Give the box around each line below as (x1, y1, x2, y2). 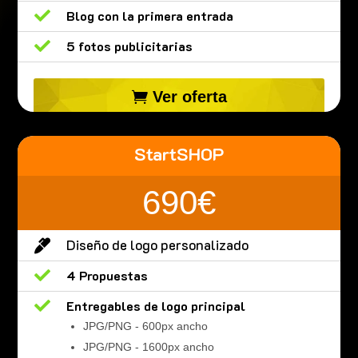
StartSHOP (133, 142, 225, 166)
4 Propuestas (66, 267, 148, 284)
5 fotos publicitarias (66, 38, 193, 55)
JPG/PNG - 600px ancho (82, 320, 208, 333)
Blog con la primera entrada (66, 7, 233, 25)
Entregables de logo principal (66, 297, 245, 315)
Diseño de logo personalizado (66, 236, 249, 254)
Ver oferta (152, 88, 227, 106)
